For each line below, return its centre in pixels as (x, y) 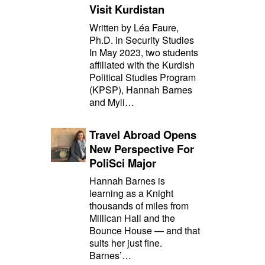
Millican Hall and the (132, 218)
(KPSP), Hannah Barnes (141, 89)
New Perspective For (142, 148)
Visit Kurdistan (129, 9)
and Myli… (112, 102)
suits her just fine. (126, 243)
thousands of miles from (139, 206)
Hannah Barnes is (127, 181)
